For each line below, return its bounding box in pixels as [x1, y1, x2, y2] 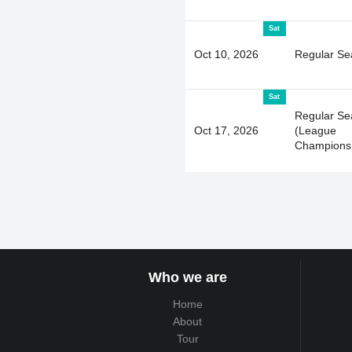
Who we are [148, 269, 227, 286]
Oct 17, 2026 [193, 123, 258, 137]
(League [294, 123, 336, 137]
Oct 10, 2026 [193, 47, 258, 60]
